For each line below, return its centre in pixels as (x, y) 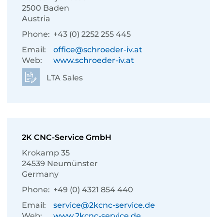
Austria (36, 19)
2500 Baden (46, 8)
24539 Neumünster (60, 163)
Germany (40, 174)
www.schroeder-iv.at (94, 60)
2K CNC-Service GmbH (67, 137)
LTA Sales (64, 78)
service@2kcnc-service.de (104, 205)
